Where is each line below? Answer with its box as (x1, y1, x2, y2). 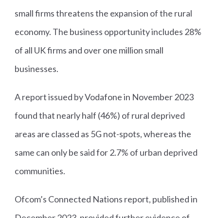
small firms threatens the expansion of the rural (15, 8, 192, 19)
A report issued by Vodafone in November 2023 (15, 91, 194, 103)
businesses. (15, 63, 58, 74)
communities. (15, 165, 65, 177)
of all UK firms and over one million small (15, 45, 163, 56)
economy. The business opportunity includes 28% (15, 26, 201, 37)
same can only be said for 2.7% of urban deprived (15, 147, 198, 158)
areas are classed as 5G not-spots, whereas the (15, 128, 191, 140)
